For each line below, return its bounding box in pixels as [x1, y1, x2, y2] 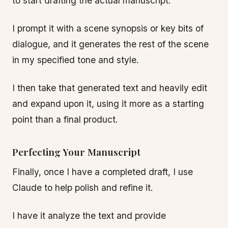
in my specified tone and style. [12, 54, 139, 65]
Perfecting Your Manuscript [12, 145, 140, 158]
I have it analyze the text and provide [12, 210, 166, 221]
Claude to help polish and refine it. [12, 182, 153, 193]
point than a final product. [12, 114, 118, 125]
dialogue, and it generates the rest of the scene [12, 39, 209, 49]
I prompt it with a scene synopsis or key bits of [12, 23, 204, 34]
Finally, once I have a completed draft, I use [12, 166, 193, 177]
